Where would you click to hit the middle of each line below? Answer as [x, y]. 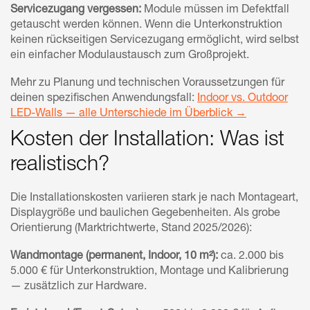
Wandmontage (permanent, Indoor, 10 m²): [114, 256]
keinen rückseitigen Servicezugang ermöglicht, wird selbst [155, 40]
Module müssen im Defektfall [215, 10]
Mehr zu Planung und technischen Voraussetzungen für [147, 83]
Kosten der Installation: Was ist [147, 141]
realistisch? [60, 166]
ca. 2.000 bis [251, 256]
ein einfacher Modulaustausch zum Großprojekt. [130, 56]
